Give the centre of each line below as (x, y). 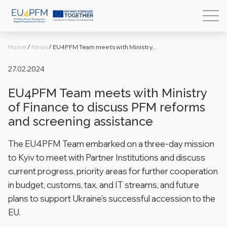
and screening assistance (81, 121)
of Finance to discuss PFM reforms (107, 107)
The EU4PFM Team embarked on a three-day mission (111, 144)
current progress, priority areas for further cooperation (113, 171)
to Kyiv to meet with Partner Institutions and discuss (107, 157)
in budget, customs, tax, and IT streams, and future (104, 185)
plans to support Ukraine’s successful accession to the (112, 198)
